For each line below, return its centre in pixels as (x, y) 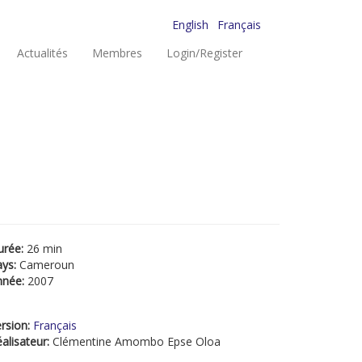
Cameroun (47, 265)
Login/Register (204, 53)
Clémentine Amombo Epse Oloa (137, 341)
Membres (117, 53)
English (190, 25)
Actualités (42, 53)
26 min (44, 248)
